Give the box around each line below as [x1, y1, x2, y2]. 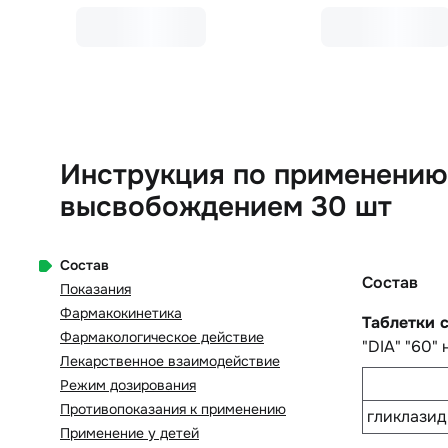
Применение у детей [60, 424, 199, 443]
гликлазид [367, 406, 446, 428]
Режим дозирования [60, 376, 196, 395]
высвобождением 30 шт [60, 189, 392, 226]
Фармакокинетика [60, 304, 182, 323]
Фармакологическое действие [60, 328, 264, 347]
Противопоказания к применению [60, 400, 286, 419]
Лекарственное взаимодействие [60, 352, 280, 371]
